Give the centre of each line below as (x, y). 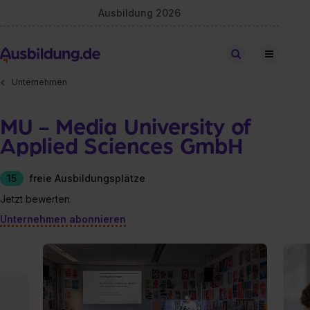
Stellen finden (273, 54)
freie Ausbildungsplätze (87, 178)
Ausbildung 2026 (140, 12)
